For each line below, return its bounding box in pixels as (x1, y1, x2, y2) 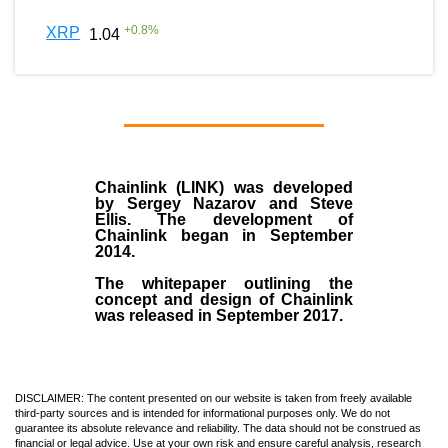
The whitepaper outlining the (95, 274, 353, 292)
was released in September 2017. (95, 306, 343, 324)
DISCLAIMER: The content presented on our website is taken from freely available (15, 391, 412, 404)
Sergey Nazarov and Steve (126, 194, 353, 212)
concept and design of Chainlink (95, 290, 353, 308)
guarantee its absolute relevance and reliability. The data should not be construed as (15, 421, 421, 434)
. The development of (127, 210, 353, 228)
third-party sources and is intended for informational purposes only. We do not (15, 406, 390, 419)
